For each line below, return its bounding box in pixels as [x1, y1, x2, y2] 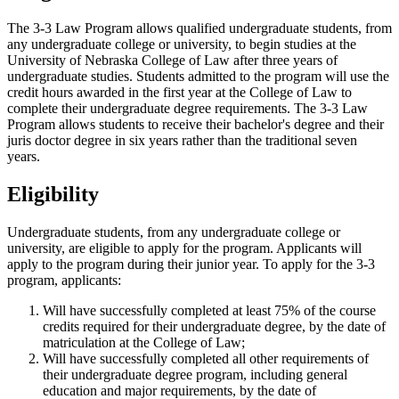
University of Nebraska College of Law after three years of [7, 52, 338, 68]
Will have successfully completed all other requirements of [43, 350, 369, 366]
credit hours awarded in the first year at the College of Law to [7, 84, 352, 100]
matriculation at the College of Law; [43, 334, 245, 350]
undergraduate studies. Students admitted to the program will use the [7, 68, 389, 84]
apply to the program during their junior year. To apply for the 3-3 [7, 256, 375, 272]
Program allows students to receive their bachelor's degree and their [7, 116, 384, 132]
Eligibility [7, 182, 99, 206]
